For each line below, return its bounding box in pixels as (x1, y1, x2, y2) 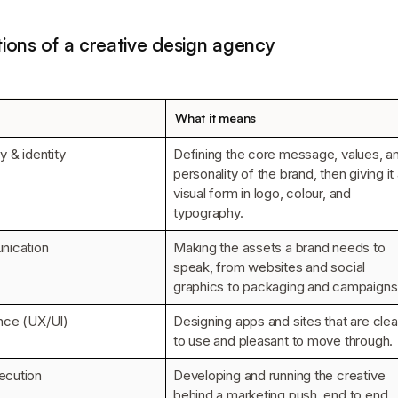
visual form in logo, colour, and (173, 184, 351, 202)
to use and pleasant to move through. (173, 331, 394, 349)
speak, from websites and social (173, 258, 366, 275)
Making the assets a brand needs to (173, 238, 386, 256)
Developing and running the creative (173, 366, 386, 384)
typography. (173, 203, 243, 221)
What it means (175, 109, 257, 125)
